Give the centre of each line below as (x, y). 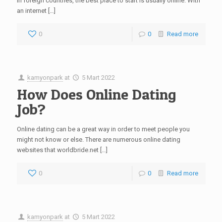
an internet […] (36, 11)
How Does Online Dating (96, 94)
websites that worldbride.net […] (62, 150)
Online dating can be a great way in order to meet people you (103, 129)
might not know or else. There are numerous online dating (98, 139)
